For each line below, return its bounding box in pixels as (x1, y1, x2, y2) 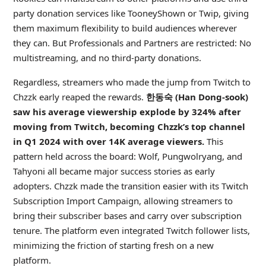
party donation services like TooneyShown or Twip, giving (12, 7, 249, 19)
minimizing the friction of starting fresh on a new (12, 239, 214, 251)
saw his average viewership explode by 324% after (12, 105, 241, 118)
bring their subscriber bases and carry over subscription (12, 209, 242, 221)
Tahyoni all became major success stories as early (12, 164, 215, 177)
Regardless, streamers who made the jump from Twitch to (12, 75, 251, 88)
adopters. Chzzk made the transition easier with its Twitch (12, 179, 248, 192)
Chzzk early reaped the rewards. (12, 90, 146, 103)
